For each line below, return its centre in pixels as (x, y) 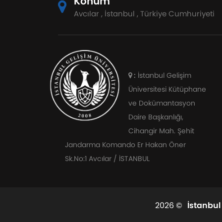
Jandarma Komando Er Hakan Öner (125, 144)
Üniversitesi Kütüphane (167, 89)
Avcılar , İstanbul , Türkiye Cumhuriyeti (144, 13)
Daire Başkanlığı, (156, 117)
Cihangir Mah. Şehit (161, 131)
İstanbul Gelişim (163, 75)
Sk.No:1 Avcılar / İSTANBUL (107, 158)
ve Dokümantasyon (162, 103)
